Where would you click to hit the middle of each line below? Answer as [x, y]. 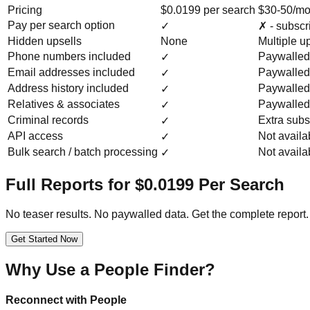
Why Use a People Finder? [110, 269]
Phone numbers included [69, 56]
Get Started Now [44, 239]
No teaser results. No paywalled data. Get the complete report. [157, 214]
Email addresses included [71, 72]
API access [35, 136]
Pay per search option [61, 25]
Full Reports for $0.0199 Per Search [145, 184]
